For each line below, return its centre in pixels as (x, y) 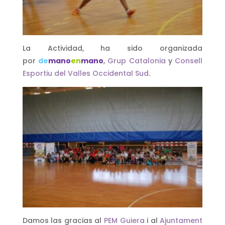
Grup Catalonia (137, 61)
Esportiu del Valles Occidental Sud (85, 73)
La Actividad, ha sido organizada (113, 48)
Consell (189, 61)
